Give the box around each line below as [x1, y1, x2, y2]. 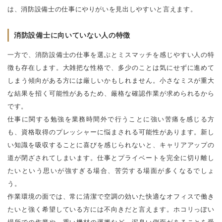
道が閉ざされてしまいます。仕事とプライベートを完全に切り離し [7, 154, 215, 162]
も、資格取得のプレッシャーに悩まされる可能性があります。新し [7, 128, 215, 136]
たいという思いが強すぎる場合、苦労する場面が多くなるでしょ [7, 167, 215, 175]
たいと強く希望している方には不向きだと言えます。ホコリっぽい [7, 206, 215, 214]
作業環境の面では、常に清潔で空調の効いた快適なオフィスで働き [7, 193, 215, 201]
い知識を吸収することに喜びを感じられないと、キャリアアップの [7, 141, 215, 149]
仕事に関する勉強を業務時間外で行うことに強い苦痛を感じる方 [7, 115, 215, 123]
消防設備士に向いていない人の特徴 [14, 31, 131, 40]
